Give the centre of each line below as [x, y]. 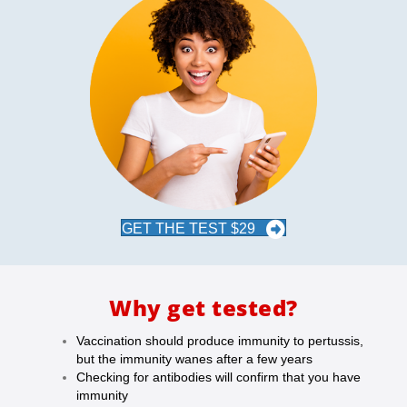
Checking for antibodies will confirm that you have [218, 377]
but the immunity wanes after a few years [194, 358]
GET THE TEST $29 [189, 229]
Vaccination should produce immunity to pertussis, [220, 340]
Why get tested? [203, 307]
